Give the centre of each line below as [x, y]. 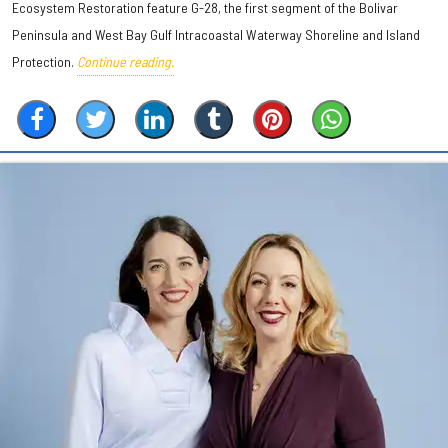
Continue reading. [125, 61]
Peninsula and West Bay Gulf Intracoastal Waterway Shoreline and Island [216, 34]
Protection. [44, 61]
